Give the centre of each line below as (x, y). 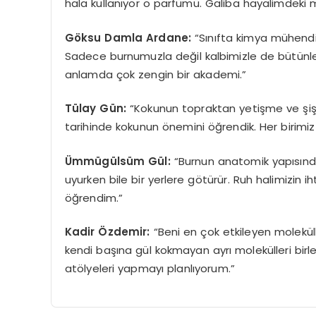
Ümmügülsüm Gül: (119, 161)
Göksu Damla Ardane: (129, 37)
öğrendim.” (94, 197)
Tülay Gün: (95, 109)
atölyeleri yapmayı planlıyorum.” (150, 269)
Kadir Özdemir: (107, 232)
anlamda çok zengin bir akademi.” (156, 74)
